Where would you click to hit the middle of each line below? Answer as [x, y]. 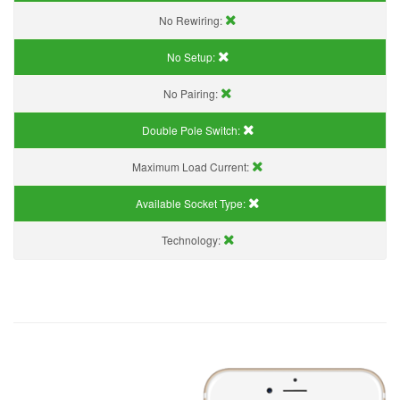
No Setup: [192, 56]
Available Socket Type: [192, 203]
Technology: [192, 239]
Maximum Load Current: [192, 166]
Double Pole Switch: [192, 129]
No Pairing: [192, 93]
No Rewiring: [192, 20]
